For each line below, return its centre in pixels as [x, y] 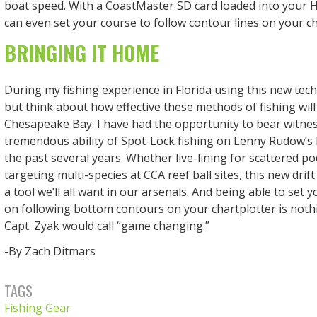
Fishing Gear [37, 307]
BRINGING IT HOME [81, 53]
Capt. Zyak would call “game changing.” [106, 225]
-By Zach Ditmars [50, 251]
